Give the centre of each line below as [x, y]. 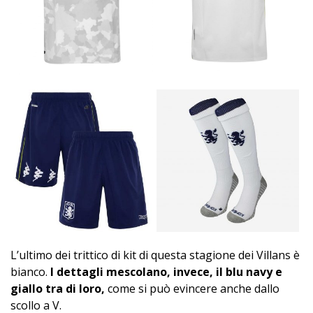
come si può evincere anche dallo [192, 288]
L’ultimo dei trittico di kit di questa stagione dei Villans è [155, 255]
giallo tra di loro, [58, 288]
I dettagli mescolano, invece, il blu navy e [166, 271]
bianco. [30, 271]
